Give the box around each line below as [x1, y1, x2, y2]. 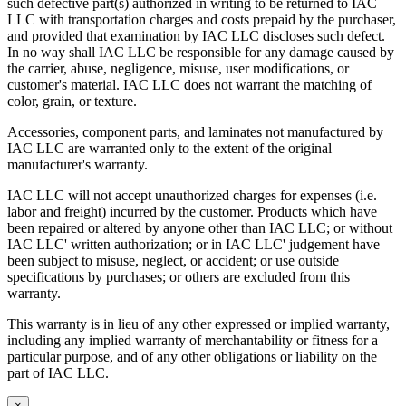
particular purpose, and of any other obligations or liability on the [7, 348, 377, 364]
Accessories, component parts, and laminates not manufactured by [7, 123, 383, 140]
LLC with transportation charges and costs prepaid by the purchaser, [7, 11, 396, 27]
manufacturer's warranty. [7, 156, 148, 172]
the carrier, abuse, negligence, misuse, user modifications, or [7, 60, 349, 76]
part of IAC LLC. [7, 364, 109, 381]
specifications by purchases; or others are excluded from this [7, 268, 350, 285]
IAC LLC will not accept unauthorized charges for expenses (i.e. [7, 187, 377, 203]
